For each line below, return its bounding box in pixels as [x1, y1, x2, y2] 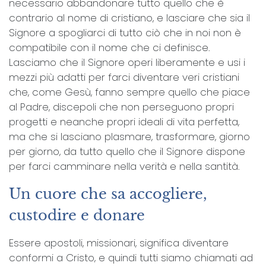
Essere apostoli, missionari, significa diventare [9, 235, 229, 250]
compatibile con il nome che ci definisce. [9, 40, 210, 55]
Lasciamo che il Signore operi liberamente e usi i [9, 55, 245, 69]
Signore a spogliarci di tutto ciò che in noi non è [9, 25, 241, 40]
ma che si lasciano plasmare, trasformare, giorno [9, 129, 250, 144]
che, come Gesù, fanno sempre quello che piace [9, 84, 250, 99]
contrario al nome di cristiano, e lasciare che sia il [9, 10, 250, 25]
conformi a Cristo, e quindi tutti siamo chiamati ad [9, 250, 253, 265]
